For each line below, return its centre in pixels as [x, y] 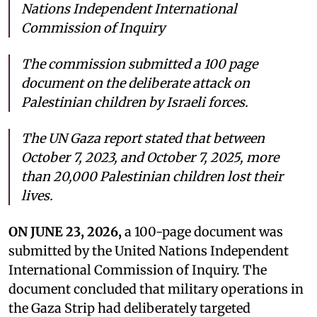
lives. [37, 195]
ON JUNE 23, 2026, [67, 231]
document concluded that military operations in [156, 289]
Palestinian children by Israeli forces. [135, 102]
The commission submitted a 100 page [139, 64]
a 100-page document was [204, 231]
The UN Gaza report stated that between [143, 138]
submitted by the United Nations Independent [149, 250]
